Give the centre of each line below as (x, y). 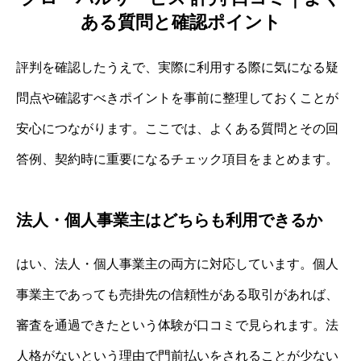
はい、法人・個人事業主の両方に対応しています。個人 (177, 264)
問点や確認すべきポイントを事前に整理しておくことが (177, 98)
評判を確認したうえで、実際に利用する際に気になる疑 (177, 68)
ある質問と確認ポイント (180, 23)
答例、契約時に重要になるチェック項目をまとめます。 (177, 160)
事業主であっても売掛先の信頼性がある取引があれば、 (177, 295)
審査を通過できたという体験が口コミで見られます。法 (177, 326)
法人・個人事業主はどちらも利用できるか (169, 220)
